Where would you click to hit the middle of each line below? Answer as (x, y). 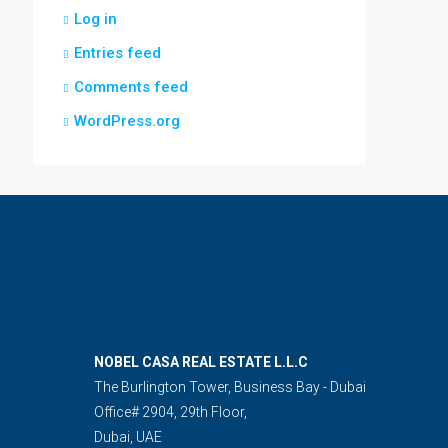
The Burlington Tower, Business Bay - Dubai (229, 387)
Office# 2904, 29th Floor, (170, 412)
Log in (95, 19)
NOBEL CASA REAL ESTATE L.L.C (200, 362)
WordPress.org (127, 121)
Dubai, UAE (127, 437)
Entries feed (117, 53)
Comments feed (131, 87)
